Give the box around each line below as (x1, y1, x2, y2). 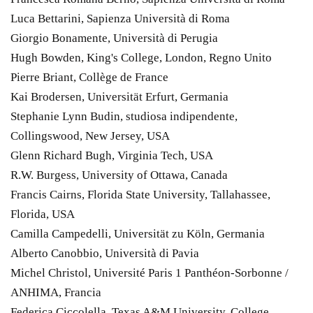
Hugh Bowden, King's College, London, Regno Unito (10, 50, 272, 64)
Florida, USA (10, 207, 75, 221)
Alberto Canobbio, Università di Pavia (10, 246, 199, 260)
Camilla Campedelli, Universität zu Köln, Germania (10, 226, 265, 240)
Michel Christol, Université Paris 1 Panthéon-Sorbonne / (10, 265, 289, 279)
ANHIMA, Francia (10, 285, 101, 299)
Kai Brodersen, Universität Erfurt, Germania (10, 89, 228, 103)
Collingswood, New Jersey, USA (10, 129, 170, 143)
